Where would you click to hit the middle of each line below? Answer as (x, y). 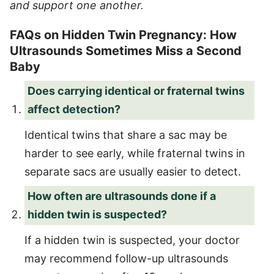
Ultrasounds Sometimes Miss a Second (126, 50)
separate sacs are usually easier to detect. (133, 171)
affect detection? (74, 109)
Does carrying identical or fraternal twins (136, 91)
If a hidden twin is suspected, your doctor (132, 240)
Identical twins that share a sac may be (126, 135)
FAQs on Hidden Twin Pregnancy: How (123, 35)
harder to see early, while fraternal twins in (135, 153)
